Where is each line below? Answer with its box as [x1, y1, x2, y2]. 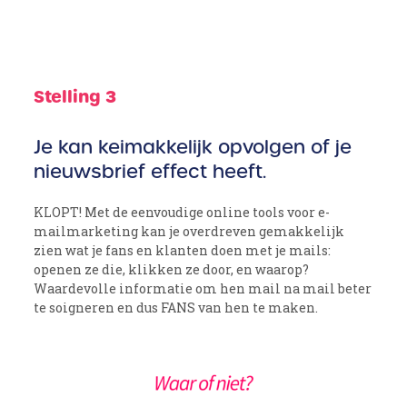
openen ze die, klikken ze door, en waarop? [34, 261, 310, 279]
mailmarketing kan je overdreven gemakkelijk [34, 223, 345, 241]
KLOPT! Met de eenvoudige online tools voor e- [34, 203, 331, 222]
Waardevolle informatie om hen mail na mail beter [34, 280, 372, 298]
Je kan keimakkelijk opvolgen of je [34, 135, 352, 160]
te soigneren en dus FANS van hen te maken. [34, 299, 319, 317]
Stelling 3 [34, 85, 117, 109]
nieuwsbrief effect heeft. [34, 160, 267, 184]
